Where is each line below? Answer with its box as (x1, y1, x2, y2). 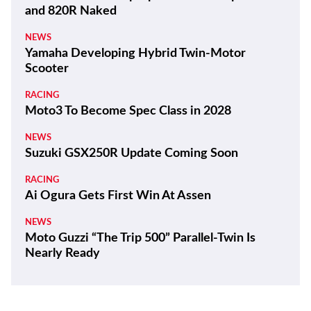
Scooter (25, 62, 69, 75)
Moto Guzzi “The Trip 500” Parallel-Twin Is (25, 231, 255, 244)
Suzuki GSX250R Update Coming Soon (25, 146, 238, 160)
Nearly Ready (25, 246, 100, 260)
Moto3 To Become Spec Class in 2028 (25, 104, 231, 117)
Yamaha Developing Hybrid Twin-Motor (25, 47, 246, 60)
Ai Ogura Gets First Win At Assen (25, 189, 211, 202)
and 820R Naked (25, 4, 117, 17)
